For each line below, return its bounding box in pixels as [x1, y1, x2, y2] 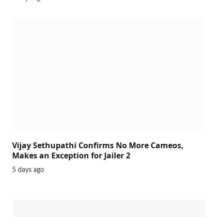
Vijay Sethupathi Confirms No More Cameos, [12, 140, 184, 151]
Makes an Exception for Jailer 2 [12, 150, 130, 161]
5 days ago [12, 167, 44, 174]
